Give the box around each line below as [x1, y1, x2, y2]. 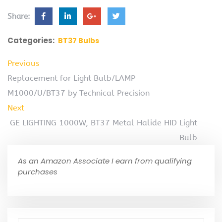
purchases [18, 166, 57, 177]
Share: [7, 11, 33, 21]
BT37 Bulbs [58, 35, 99, 46]
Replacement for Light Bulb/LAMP [7, 73, 135, 83]
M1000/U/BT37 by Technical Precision [7, 88, 150, 98]
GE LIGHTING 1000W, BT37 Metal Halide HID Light [10, 117, 197, 127]
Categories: [7, 35, 55, 46]
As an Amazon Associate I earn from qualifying [18, 155, 192, 166]
